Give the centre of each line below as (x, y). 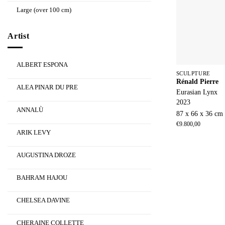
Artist (19, 36)
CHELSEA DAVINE (43, 200)
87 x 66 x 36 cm (199, 114)
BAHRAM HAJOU (42, 178)
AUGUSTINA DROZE (46, 155)
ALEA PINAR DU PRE (47, 87)
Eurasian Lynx (197, 92)
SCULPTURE (193, 74)
